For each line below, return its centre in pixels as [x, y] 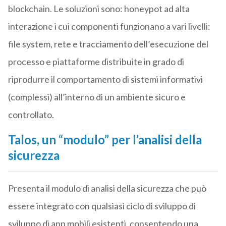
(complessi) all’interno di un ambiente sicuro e [97, 97]
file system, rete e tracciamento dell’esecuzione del [108, 44]
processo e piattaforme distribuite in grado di [96, 62]
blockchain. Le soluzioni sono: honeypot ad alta [99, 9]
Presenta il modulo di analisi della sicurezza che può [107, 188]
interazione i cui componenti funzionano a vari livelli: [109, 26]
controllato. [31, 115]
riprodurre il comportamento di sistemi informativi [105, 79]
